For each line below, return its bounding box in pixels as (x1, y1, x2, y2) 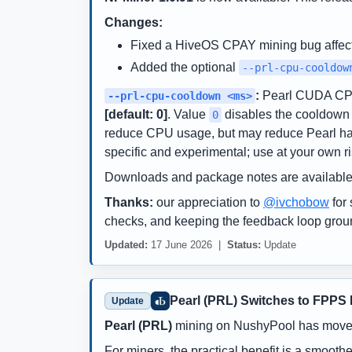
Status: (227, 238, 261, 251)
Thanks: (104, 195, 153, 209)
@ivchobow (263, 195, 329, 209)
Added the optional (130, 60, 239, 74)
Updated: (104, 238, 148, 251)
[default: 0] (104, 107, 167, 121)
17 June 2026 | (148, 238, 227, 251)
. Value (167, 107, 209, 121)
